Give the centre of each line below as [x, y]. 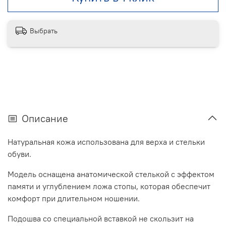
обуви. [19, 154]
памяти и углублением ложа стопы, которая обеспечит [109, 186]
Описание [45, 118]
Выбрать [44, 31]
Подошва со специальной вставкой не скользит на [101, 218]
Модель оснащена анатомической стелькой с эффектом [111, 174]
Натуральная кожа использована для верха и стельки [106, 142]
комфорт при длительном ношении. [74, 198]
